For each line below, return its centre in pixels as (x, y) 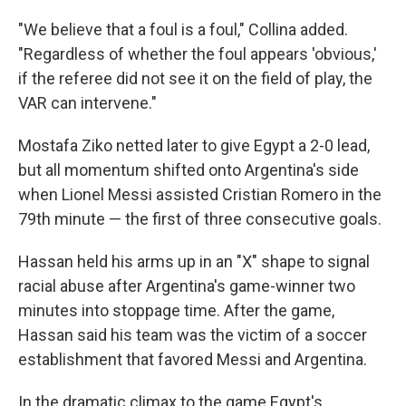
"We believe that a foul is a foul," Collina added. (183, 29)
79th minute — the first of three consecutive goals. (200, 219)
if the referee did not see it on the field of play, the (195, 78)
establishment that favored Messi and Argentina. (193, 359)
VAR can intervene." (87, 103)
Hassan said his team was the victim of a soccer (193, 335)
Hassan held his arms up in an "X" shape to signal (194, 261)
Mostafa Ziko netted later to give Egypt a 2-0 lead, (194, 145)
